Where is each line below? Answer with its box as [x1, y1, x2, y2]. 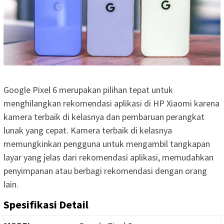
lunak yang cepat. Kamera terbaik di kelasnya [3, 124, 172, 136]
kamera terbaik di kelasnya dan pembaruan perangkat [3, 111, 204, 123]
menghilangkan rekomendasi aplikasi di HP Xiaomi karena [3, 97, 219, 109]
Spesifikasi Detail [3, 197, 88, 212]
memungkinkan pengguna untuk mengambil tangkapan [3, 138, 210, 150]
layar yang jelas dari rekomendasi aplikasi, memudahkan [3, 151, 213, 163]
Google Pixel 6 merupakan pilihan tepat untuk [3, 84, 173, 96]
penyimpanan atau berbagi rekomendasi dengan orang [3, 165, 207, 177]
